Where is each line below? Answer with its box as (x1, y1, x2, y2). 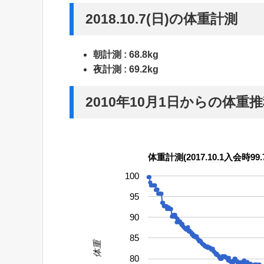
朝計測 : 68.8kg (93, 49, 159, 60)
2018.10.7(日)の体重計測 (85, 11, 237, 27)
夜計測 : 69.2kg (93, 64, 159, 74)
